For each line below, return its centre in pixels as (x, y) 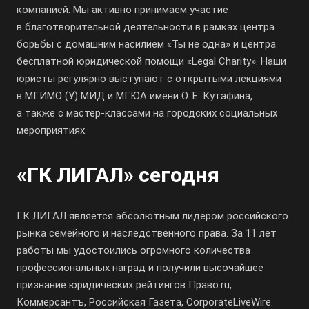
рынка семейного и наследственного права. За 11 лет (147, 233)
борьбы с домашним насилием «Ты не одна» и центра (146, 44)
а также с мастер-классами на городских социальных (147, 113)
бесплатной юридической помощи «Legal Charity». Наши (151, 61)
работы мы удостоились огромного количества (133, 250)
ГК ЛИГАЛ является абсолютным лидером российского (152, 216)
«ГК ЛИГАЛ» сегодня (118, 175)
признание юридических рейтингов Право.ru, (124, 285)
